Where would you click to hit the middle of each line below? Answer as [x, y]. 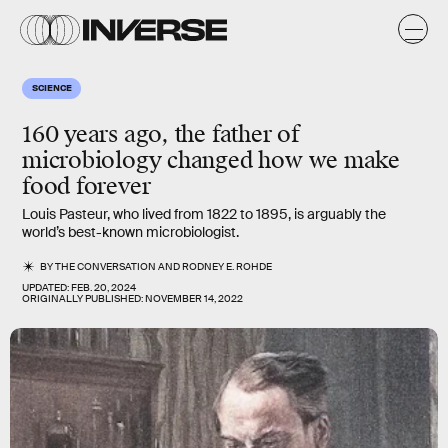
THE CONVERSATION [106, 266]
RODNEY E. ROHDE [227, 266]
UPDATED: [46, 287]
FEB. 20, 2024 [103, 287]
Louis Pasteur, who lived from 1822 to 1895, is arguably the [204, 214]
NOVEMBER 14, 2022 [194, 298]
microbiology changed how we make [211, 160]
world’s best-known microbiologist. [130, 232]
